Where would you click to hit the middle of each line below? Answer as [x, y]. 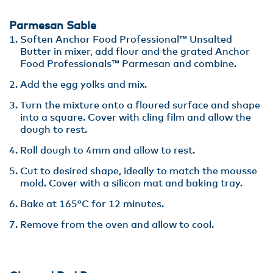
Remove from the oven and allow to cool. [118, 225]
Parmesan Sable [53, 26]
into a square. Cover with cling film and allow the [136, 118]
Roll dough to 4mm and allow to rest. [108, 151]
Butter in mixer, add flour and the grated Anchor [135, 52]
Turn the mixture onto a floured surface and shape [140, 105]
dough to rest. [55, 130]
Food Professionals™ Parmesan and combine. [129, 64]
